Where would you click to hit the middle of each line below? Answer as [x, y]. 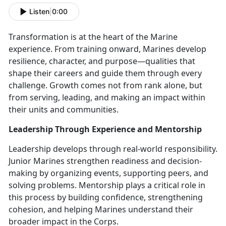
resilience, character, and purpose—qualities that [102, 61]
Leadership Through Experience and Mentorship [105, 129]
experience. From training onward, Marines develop [107, 49]
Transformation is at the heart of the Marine [93, 37]
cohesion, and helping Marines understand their [101, 209]
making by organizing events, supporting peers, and [108, 173]
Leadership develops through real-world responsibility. [113, 149]
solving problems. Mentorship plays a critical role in [107, 185]
